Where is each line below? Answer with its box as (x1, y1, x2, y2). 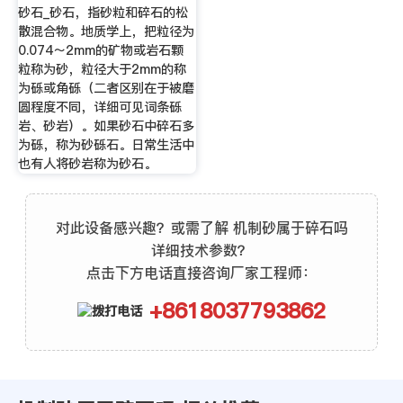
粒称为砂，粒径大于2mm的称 (17, 60, 186, 79)
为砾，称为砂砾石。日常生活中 (17, 136, 194, 155)
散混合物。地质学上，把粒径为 (17, 22, 194, 41)
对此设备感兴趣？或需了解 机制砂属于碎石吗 (55, 218, 348, 238)
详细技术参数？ (151, 240, 252, 261)
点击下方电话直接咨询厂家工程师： (86, 263, 317, 283)
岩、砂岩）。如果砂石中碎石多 (17, 117, 194, 136)
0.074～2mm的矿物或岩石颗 (17, 41, 184, 60)
